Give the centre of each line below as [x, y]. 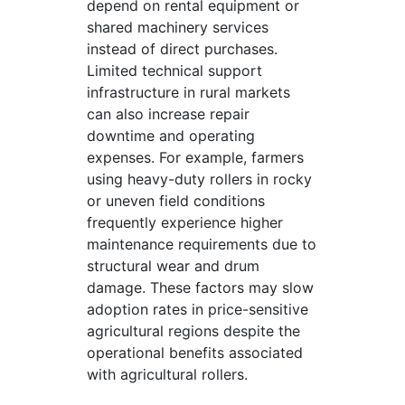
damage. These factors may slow [200, 287]
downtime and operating [171, 136]
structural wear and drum [173, 266]
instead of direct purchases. [182, 49]
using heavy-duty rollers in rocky [199, 179]
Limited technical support [174, 71]
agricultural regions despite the [193, 331]
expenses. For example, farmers [195, 157]
